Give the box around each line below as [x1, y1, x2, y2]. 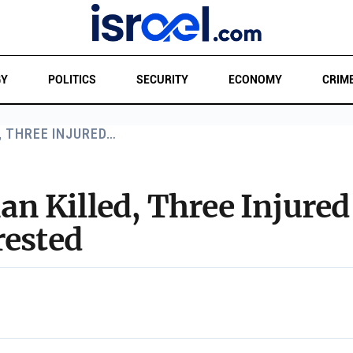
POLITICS [47, 73, 96, 86]
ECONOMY [228, 73, 282, 86]
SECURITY [136, 73, 188, 86]
